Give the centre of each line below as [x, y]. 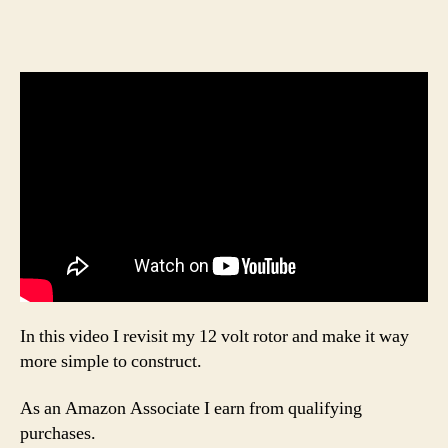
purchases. [58, 434]
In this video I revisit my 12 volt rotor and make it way [214, 336]
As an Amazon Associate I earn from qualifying [191, 409]
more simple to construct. [111, 361]
